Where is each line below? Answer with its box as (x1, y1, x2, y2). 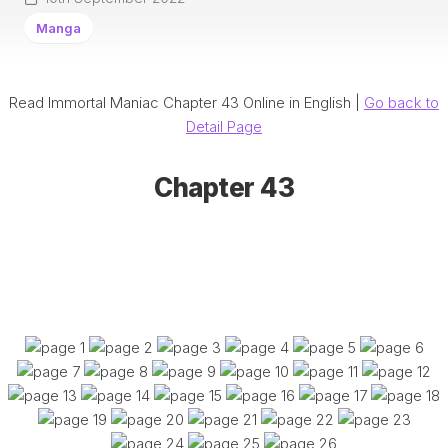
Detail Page (186, 117, 262, 136)
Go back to (364, 93, 439, 112)
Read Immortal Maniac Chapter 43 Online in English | (9, 93, 364, 112)
